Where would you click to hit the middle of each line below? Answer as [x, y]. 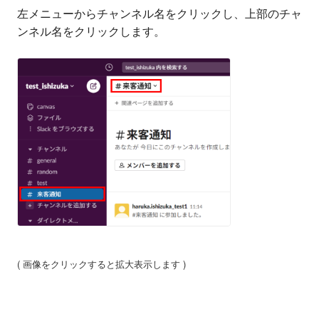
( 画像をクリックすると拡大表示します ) [101, 263]
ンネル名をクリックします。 [91, 31]
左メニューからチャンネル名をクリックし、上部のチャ [159, 13]
